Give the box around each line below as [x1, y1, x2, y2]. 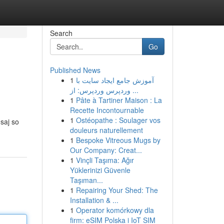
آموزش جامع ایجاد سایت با [75, 75, 154, 85]
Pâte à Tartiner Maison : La [75, 95, 162, 105]
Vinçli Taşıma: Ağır [75, 155, 134, 165]
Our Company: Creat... [69, 145, 142, 155]
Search [49, 28, 72, 38]
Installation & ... [69, 195, 118, 205]
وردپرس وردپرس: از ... [130, 85, 138, 95]
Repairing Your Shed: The [75, 185, 158, 195]
